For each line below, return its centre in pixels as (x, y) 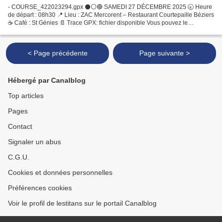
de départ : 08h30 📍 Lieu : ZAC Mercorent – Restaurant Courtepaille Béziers (111, 15)
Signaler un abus (34, 142)
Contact (20, 126)
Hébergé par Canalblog (47, 80)
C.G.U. (19, 157)
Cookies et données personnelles (60, 172)
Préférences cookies (40, 188)
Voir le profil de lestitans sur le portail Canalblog (82, 203)
